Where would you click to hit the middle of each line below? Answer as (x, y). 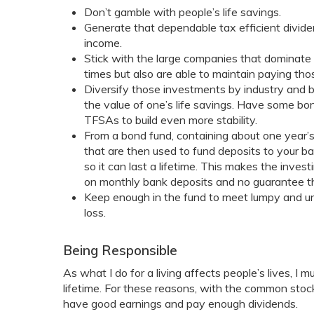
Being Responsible (120, 250)
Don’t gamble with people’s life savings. (183, 12)
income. (103, 43)
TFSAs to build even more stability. (171, 120)
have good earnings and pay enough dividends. (180, 303)
